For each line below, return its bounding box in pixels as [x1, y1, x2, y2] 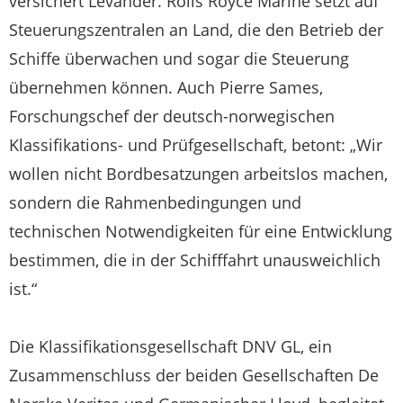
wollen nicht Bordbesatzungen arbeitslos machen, [9, 163, 388, 184]
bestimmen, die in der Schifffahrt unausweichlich [9, 249, 381, 271]
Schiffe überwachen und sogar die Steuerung [9, 48, 349, 69]
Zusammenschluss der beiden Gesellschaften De [9, 364, 379, 386]
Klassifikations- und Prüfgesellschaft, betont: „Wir [9, 134, 382, 156]
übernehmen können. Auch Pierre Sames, [9, 76, 323, 98]
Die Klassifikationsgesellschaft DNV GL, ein [9, 336, 332, 357]
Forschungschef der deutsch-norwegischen [9, 105, 335, 127]
